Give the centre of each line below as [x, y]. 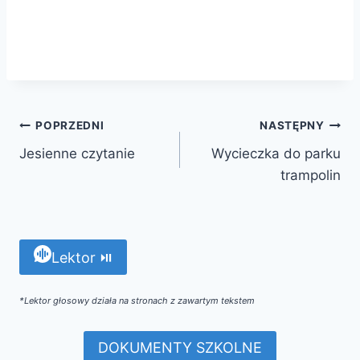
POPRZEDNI [70, 126]
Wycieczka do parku [276, 153]
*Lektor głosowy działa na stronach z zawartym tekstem [137, 301]
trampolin [311, 175]
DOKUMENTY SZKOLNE [180, 348]
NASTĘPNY [292, 126]
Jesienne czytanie [77, 153]
